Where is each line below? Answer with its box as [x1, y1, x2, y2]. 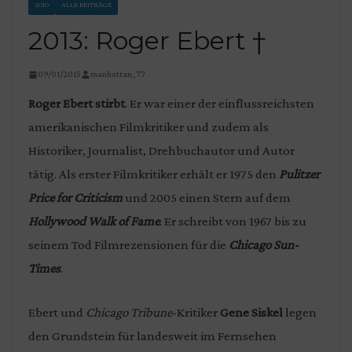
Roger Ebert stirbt [28, 96, 125, 111]
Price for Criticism [28, 190, 123, 205]
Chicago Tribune [86, 304, 172, 320]
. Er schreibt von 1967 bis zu [159, 214, 306, 229]
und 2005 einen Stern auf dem [123, 190, 291, 205]
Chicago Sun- [229, 237, 299, 252]
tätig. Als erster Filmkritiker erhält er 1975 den [28, 167, 279, 181]
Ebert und [28, 304, 86, 320]
